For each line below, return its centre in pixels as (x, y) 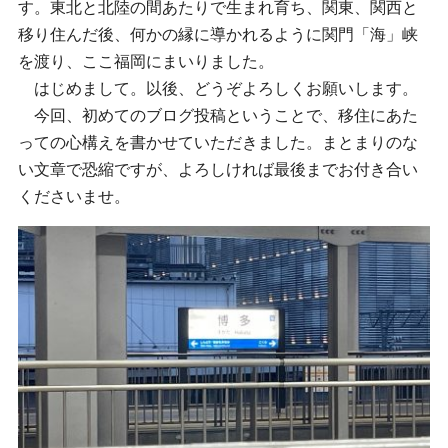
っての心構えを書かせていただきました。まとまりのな (218, 142)
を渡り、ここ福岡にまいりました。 (146, 61)
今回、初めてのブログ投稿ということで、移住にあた (218, 115)
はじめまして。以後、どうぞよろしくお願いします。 (218, 88)
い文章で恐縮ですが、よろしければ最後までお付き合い (218, 169)
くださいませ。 (74, 196)
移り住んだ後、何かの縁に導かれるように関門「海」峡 (218, 34)
